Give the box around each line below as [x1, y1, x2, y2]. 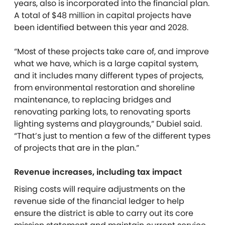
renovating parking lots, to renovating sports [14, 106, 190, 118]
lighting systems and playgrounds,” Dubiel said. [14, 118, 202, 130]
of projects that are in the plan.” [14, 142, 141, 154]
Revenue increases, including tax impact [14, 166, 182, 178]
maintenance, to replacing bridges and [14, 94, 171, 105]
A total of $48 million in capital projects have [14, 10, 191, 21]
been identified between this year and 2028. [14, 22, 188, 33]
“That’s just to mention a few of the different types [14, 130, 210, 142]
